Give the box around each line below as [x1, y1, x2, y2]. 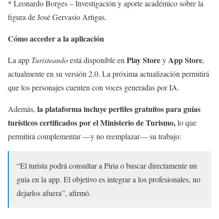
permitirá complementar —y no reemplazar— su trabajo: [8, 131, 181, 142]
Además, [8, 104, 37, 114]
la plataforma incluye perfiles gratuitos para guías [37, 103, 200, 115]
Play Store [127, 54, 160, 66]
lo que [175, 117, 197, 128]
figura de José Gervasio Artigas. [8, 12, 107, 22]
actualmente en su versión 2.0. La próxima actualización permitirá [8, 68, 209, 79]
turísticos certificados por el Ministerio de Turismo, [8, 117, 175, 129]
